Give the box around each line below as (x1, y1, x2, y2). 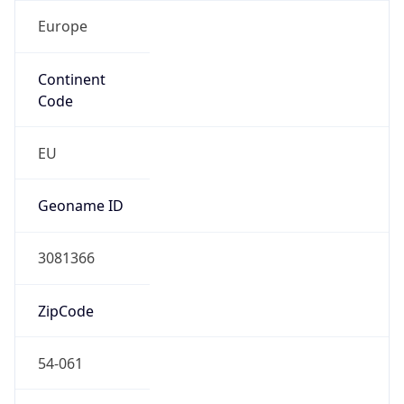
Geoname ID (37, 196, 124, 216)
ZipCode (37, 300, 94, 321)
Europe (37, 16, 87, 37)
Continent (37, 69, 106, 89)
